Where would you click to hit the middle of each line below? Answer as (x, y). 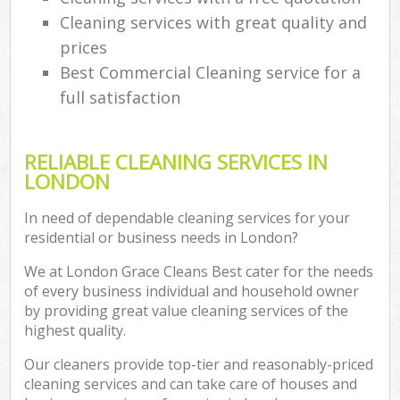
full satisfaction (121, 97)
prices (84, 47)
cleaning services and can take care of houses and (191, 384)
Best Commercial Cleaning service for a (211, 72)
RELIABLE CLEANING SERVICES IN (176, 162)
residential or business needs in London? (162, 238)
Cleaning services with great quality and (214, 22)
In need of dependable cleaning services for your (187, 218)
